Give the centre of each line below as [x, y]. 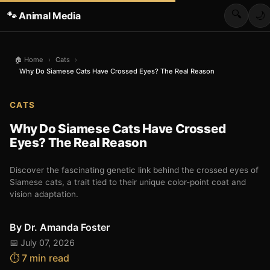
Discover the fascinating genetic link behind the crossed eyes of [134, 170]
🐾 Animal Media [44, 15]
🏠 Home [29, 60]
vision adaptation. [44, 194]
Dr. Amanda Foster [67, 227]
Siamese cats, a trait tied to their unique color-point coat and [128, 182]
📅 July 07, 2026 [42, 243]
